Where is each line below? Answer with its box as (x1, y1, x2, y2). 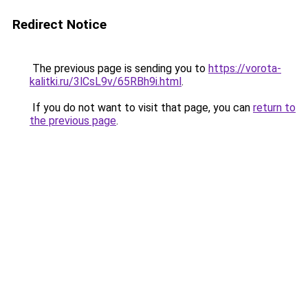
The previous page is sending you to (30, 62, 208, 75)
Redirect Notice (12, 16, 107, 32)
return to (253, 101, 296, 114)
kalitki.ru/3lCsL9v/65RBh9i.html (30, 75, 181, 88)
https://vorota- (208, 62, 281, 75)
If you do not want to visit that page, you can (30, 101, 253, 114)
